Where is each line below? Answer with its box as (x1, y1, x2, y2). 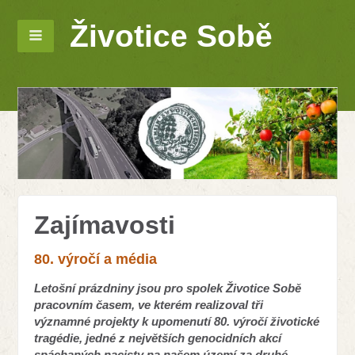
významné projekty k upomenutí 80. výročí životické (34, 314, 320, 328)
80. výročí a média (34, 250, 158, 267)
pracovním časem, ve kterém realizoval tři (34, 297, 264, 311)
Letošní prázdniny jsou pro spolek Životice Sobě (34, 281, 302, 295)
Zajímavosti (34, 210, 176, 239)
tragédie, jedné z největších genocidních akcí (34, 330, 282, 345)
